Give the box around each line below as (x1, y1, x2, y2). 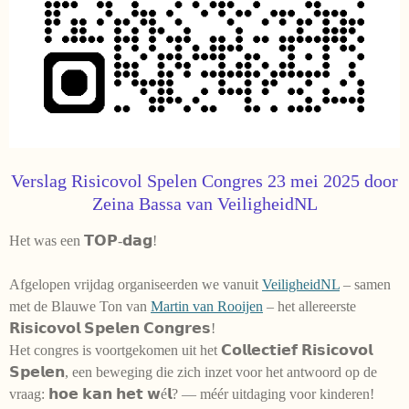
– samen (343, 277, 391, 293)
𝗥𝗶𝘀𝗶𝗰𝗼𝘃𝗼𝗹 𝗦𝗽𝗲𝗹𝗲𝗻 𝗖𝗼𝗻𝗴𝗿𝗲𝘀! (9, 320, 215, 337)
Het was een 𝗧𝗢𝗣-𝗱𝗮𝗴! (9, 233, 157, 249)
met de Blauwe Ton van (9, 299, 147, 315)
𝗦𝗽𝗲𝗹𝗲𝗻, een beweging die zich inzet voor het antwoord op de (9, 364, 377, 381)
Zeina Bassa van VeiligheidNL (91, 194, 318, 215)
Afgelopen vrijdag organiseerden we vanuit (9, 277, 258, 293)
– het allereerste (267, 299, 356, 315)
